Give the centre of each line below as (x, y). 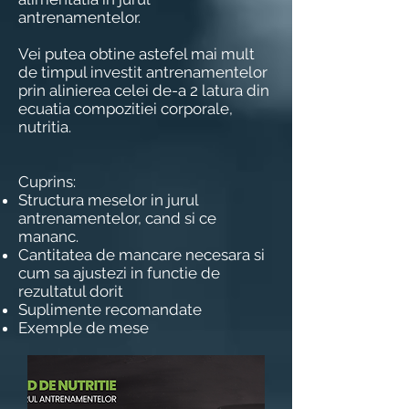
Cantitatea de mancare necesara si (142, 255)
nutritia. (45, 127)
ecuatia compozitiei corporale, (126, 109)
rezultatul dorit (71, 291)
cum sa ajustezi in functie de (119, 273)
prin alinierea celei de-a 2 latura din (144, 90)
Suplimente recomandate (110, 309)
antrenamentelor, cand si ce (117, 218)
